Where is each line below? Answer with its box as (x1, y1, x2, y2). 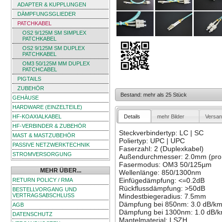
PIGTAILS (17, 76, 41, 82)
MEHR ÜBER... (40, 167, 81, 174)
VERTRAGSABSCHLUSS (12, 192, 74, 198)
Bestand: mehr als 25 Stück (120, 92, 187, 98)
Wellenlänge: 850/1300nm (118, 168, 201, 177)
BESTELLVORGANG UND (12, 186, 77, 192)
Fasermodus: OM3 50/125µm (118, 161, 212, 169)
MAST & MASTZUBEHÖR (12, 132, 75, 138)
